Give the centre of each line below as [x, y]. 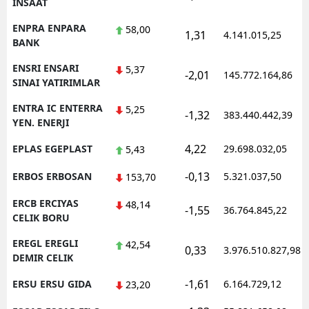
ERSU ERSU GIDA [52, 283]
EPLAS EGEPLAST [52, 148]
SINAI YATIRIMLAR [56, 82]
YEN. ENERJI [41, 122]
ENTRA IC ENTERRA [58, 108]
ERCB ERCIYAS [46, 203]
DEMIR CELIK [43, 257]
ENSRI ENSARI [46, 68]
